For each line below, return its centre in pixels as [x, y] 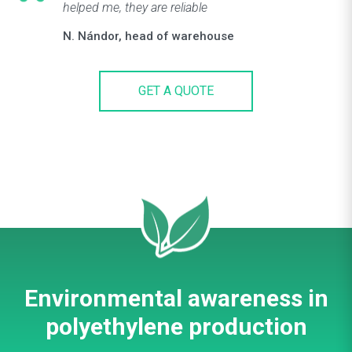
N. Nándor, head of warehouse [148, 36]
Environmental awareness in [176, 298]
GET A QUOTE [176, 91]
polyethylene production [176, 326]
